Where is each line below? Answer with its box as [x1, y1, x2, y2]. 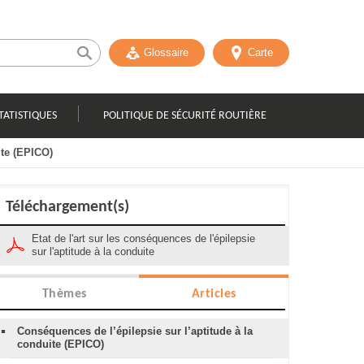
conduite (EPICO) [17, 338, 104, 350]
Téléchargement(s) [6, 199, 129, 215]
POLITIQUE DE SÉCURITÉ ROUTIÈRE [102, 109, 266, 122]
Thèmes [41, 288, 87, 301]
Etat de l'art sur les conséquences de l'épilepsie [32, 232, 255, 245]
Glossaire [144, 46, 188, 58]
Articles [191, 288, 236, 301]
